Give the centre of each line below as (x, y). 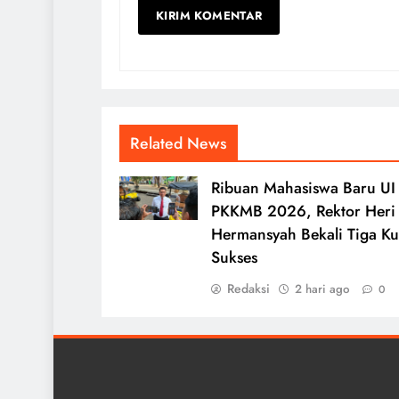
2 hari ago (322, 289)
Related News (179, 143)
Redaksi (249, 288)
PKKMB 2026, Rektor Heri (304, 211)
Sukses (235, 257)
